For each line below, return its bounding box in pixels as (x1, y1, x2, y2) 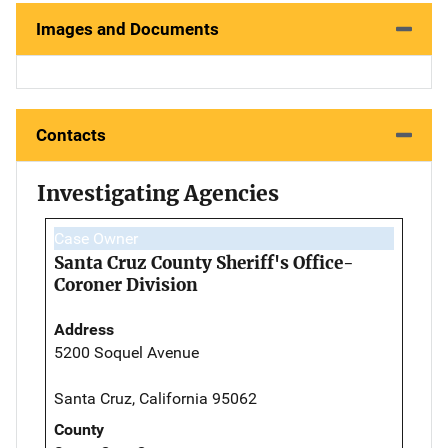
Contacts (36, 124, 106, 145)
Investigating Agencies (37, 179, 279, 207)
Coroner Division (54, 273, 198, 296)
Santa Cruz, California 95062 (54, 388, 257, 408)
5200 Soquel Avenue (54, 342, 199, 362)
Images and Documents (36, 18, 219, 39)
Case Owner (54, 228, 138, 248)
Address (54, 319, 114, 339)
